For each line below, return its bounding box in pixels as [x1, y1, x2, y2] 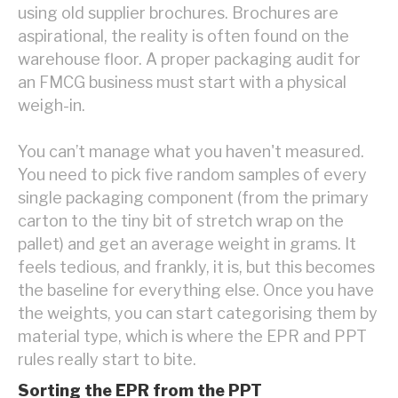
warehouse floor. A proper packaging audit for [18, 50, 361, 69]
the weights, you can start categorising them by [18, 304, 378, 323]
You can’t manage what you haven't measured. [18, 142, 364, 162]
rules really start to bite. [18, 350, 196, 370]
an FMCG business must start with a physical [18, 73, 346, 92]
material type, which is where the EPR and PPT [18, 327, 367, 346]
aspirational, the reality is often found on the [18, 27, 349, 46]
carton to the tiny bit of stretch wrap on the [18, 211, 344, 231]
